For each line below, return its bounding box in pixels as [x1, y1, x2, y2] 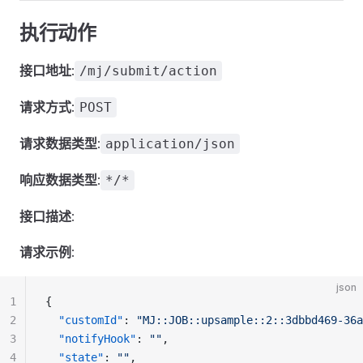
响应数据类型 [19, 172, 97, 188]
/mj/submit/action [79, 63, 217, 79]
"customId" [58, 314, 123, 327]
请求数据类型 [19, 135, 97, 152]
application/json [105, 136, 235, 152]
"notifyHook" [58, 332, 136, 345]
